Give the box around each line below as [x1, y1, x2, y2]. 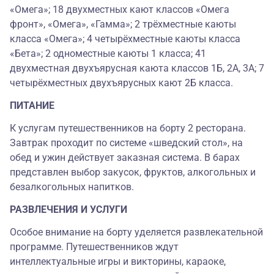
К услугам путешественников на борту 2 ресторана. [10, 122, 246, 134]
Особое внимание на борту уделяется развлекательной [10, 226, 263, 238]
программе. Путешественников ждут [10, 241, 179, 253]
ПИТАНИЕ [10, 100, 54, 111]
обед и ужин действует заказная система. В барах [10, 152, 240, 163]
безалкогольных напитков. [10, 181, 134, 193]
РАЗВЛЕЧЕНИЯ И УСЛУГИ [10, 204, 127, 215]
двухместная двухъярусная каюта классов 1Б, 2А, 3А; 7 [10, 62, 264, 74]
